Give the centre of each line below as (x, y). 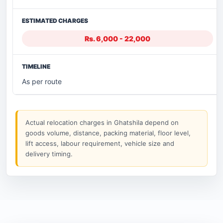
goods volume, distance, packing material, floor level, (108, 133)
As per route (42, 82)
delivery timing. (49, 154)
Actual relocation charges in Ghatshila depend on (102, 123)
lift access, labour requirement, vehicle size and (100, 144)
